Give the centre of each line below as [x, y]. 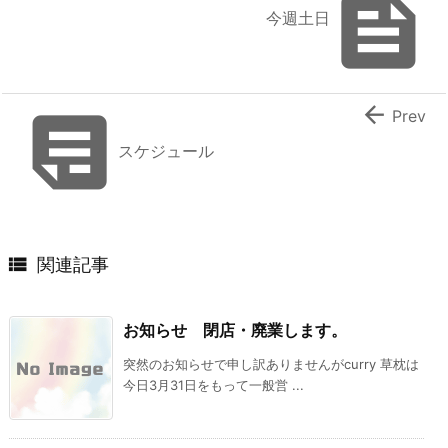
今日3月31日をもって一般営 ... [213, 384]
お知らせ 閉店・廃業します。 [235, 329]
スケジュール [166, 150]
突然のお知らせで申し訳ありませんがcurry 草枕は [271, 363]
